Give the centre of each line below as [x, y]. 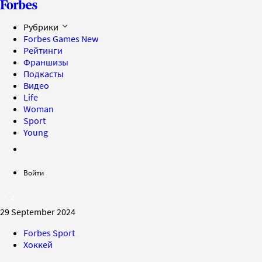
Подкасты [44, 74]
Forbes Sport [49, 233]
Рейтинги [43, 50]
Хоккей [38, 244]
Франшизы [46, 62]
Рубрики [42, 27]
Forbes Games [52, 39]
